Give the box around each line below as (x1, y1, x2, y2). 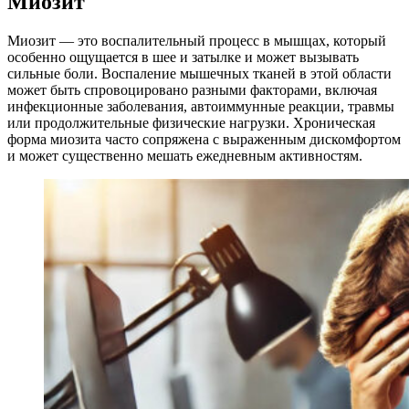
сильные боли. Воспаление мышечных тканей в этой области (7, 66, 392, 82)
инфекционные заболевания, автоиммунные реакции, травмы (7, 99, 394, 115)
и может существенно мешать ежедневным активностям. (7, 148, 362, 164)
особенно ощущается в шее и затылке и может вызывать (7, 49, 359, 66)
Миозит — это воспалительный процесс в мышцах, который (7, 33, 386, 49)
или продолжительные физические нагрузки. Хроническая (7, 115, 375, 131)
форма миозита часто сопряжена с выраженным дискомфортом (7, 131, 401, 148)
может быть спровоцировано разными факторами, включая (7, 82, 377, 99)
